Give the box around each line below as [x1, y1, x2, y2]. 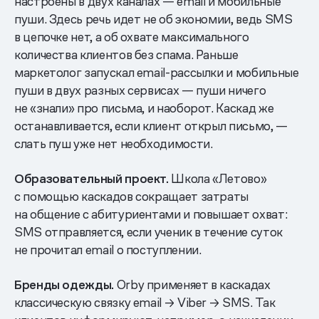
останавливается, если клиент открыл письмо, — [14, 117, 288, 134]
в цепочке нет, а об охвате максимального [14, 28, 249, 45]
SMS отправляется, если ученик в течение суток [14, 223, 283, 240]
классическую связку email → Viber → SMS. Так [14, 293, 276, 310]
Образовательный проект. [14, 169, 169, 187]
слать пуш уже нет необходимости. [14, 135, 213, 152]
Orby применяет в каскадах [113, 276, 271, 293]
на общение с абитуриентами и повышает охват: [14, 205, 288, 222]
